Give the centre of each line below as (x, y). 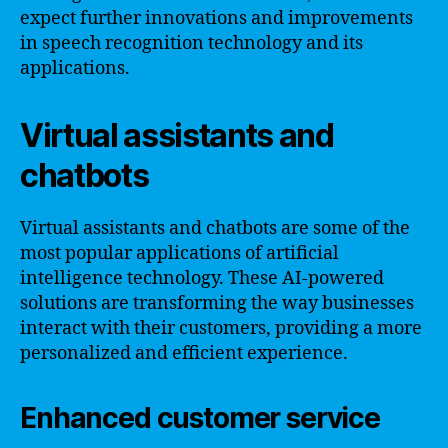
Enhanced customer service (200, 417)
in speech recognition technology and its (191, 43)
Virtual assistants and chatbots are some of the (215, 228)
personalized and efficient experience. (184, 353)
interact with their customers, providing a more (221, 328)
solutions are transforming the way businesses (217, 303)
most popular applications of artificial (179, 253)
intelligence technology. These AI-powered (202, 278)
